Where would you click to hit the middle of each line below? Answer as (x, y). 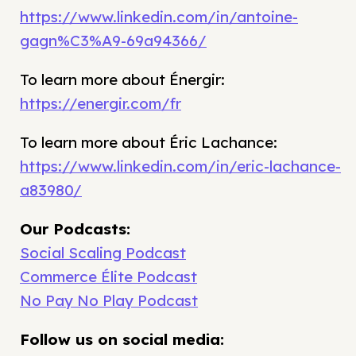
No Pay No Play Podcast (109, 301)
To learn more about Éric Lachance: (149, 143)
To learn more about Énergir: (122, 80)
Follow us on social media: (122, 340)
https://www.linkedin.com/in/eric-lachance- (180, 166)
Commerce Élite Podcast (108, 277)
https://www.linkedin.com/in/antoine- (159, 17)
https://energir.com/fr (101, 104)
